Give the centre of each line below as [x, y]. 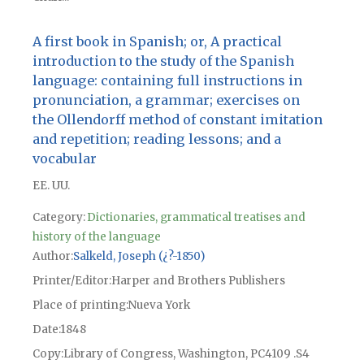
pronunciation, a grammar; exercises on [166, 100]
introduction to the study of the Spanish [163, 61]
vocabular [64, 158]
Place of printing [79, 305]
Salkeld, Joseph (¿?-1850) [139, 256]
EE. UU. [51, 185]
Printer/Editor [70, 280]
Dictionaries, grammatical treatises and [196, 217]
